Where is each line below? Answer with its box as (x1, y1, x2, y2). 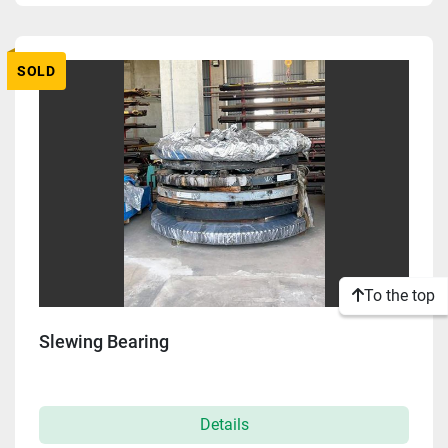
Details (199, 415, 249, 435)
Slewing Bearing (39, 331, 169, 353)
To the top (364, 286, 435, 305)
